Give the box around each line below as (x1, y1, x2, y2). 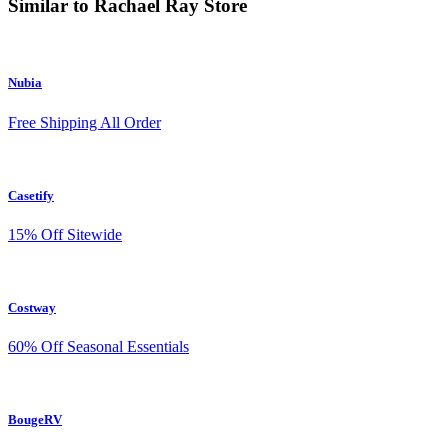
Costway (8, 300, 56, 316)
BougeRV (8, 412, 62, 428)
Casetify (8, 187, 54, 203)
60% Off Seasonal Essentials (8, 338, 189, 356)
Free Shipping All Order (8, 113, 161, 131)
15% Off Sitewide (8, 225, 122, 243)
